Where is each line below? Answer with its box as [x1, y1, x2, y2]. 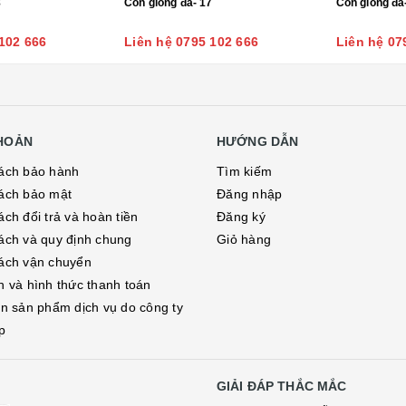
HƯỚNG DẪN [217, 134, 299, 149]
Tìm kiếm [217, 164, 272, 179]
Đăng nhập [217, 187, 283, 201]
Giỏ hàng [217, 232, 271, 246]
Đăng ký [217, 209, 266, 224]
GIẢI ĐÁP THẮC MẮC [217, 379, 347, 393]
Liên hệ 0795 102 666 [124, 34, 259, 49]
